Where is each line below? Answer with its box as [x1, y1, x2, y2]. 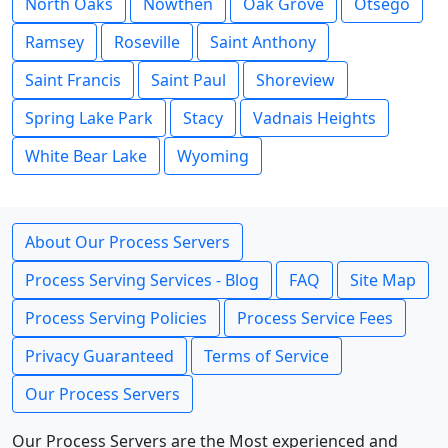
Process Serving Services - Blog [25, 269, 259, 291]
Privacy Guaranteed [25, 345, 174, 367]
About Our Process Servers [25, 231, 230, 253]
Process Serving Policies [25, 307, 207, 329]
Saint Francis [25, 69, 121, 91]
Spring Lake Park [25, 107, 153, 129]
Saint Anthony [210, 31, 316, 53]
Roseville [114, 31, 180, 53]
